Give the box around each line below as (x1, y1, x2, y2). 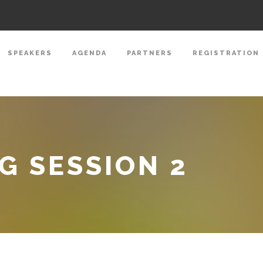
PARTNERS (127, 49, 173, 57)
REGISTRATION (193, 49, 259, 57)
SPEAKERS (8, 49, 52, 57)
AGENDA (72, 49, 107, 57)
